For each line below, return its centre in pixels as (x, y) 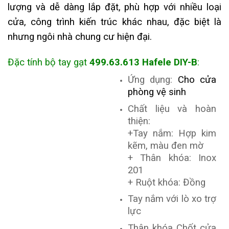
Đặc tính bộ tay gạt (49, 62)
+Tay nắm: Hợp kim (172, 133)
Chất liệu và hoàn (172, 109)
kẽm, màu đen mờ (165, 145)
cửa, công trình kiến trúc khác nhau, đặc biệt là (114, 22)
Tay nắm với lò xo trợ (172, 199)
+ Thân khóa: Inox (172, 158)
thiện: (139, 121)
